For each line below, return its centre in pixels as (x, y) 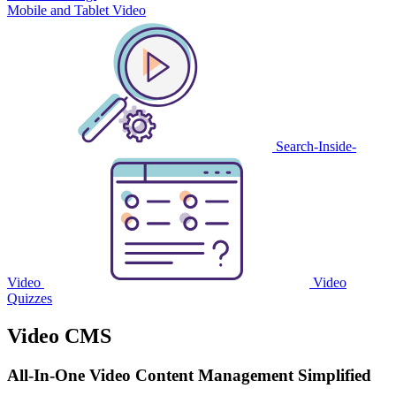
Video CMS (59, 336)
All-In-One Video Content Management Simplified (189, 376)
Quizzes (30, 299)
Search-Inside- (314, 147)
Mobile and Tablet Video (76, 11)
